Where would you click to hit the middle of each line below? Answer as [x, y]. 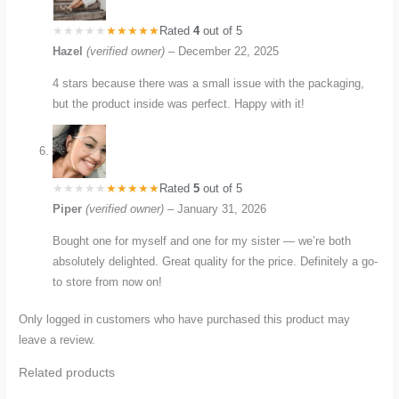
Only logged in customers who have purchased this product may [185, 320]
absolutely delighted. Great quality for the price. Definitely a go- [216, 262]
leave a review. [57, 340]
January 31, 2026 [222, 209]
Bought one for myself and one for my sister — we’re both [202, 241]
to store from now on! [108, 282]
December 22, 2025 [229, 51]
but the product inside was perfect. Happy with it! [179, 103]
